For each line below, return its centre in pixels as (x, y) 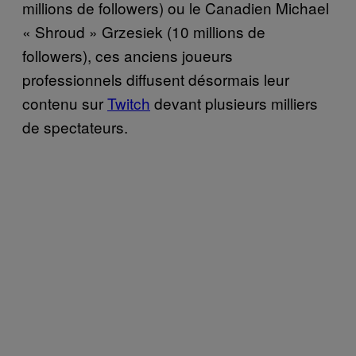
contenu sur (65, 103)
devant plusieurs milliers (234, 103)
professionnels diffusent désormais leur (156, 79)
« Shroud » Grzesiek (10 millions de (144, 32)
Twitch (129, 103)
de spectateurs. (75, 127)
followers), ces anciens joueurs (128, 56)
